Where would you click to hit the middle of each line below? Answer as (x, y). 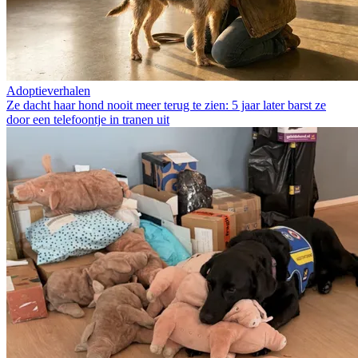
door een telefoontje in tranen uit (88, 120)
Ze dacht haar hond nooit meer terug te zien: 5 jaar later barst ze (166, 105)
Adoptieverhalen (48, 91)
